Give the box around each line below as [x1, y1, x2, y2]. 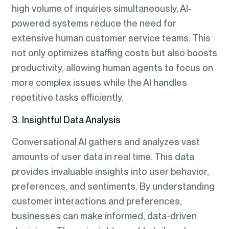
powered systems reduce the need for [11, 18, 176, 29]
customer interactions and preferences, [11, 196, 182, 207]
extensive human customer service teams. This [11, 33, 211, 44]
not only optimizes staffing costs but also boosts [11, 48, 217, 59]
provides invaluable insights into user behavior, [11, 166, 209, 177]
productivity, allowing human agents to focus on [11, 62, 213, 74]
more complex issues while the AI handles [11, 77, 187, 88]
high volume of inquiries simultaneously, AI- [11, 3, 192, 14]
